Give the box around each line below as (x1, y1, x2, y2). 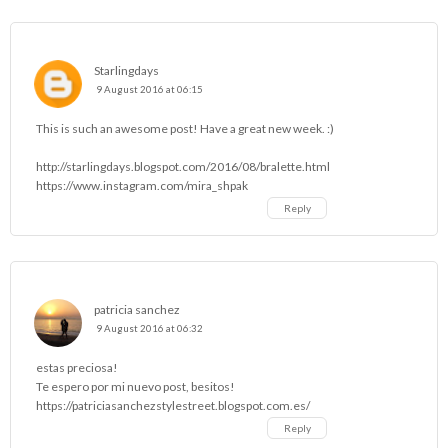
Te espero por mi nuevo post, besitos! (36, 378, 235, 394)
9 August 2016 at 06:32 (96, 322, 203, 334)
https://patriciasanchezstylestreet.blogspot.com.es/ (36, 397, 310, 413)
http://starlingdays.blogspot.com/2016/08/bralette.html (36, 158, 330, 174)
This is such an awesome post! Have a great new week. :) (36, 120, 334, 136)
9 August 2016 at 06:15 (96, 83, 203, 95)
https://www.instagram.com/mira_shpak (36, 177, 248, 193)
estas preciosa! (36, 359, 118, 375)
